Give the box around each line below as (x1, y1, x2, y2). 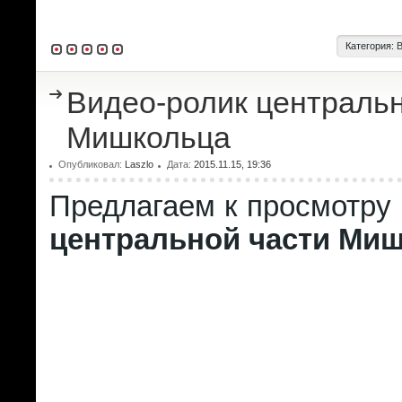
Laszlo (125, 159, 153, 170)
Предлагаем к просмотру (49, 190, 400, 223)
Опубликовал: (58, 159, 125, 170)
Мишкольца (66, 120, 231, 154)
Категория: (345, 40, 397, 51)
